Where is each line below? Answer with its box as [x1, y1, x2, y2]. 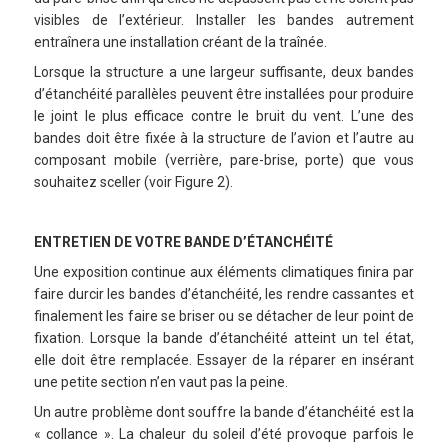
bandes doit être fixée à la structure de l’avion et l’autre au [34, 130, 414, 147]
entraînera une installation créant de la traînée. [34, 34, 327, 51]
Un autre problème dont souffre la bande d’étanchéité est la [34, 404, 414, 421]
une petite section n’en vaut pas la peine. [34, 374, 288, 391]
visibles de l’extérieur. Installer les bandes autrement [34, 12, 414, 29]
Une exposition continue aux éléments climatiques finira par [34, 264, 414, 281]
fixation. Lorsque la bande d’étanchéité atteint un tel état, [34, 330, 414, 347]
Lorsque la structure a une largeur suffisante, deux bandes [34, 64, 414, 81]
